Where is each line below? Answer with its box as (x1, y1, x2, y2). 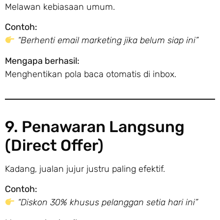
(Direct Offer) (5, 136, 104, 155)
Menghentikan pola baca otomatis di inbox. (5, 68, 176, 80)
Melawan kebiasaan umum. (5, 1, 115, 13)
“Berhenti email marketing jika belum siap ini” (17, 35, 198, 46)
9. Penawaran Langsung (5, 117, 185, 136)
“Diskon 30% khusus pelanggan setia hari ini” (17, 197, 198, 208)
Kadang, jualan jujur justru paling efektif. (5, 163, 165, 174)
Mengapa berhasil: (5, 55, 80, 66)
